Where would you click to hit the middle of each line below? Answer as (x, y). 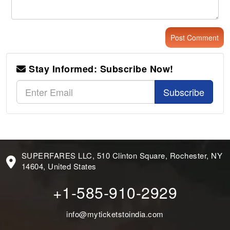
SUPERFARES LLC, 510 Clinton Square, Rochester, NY (122, 156)
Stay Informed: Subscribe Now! (100, 69)
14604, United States (59, 166)
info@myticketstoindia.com (115, 214)
